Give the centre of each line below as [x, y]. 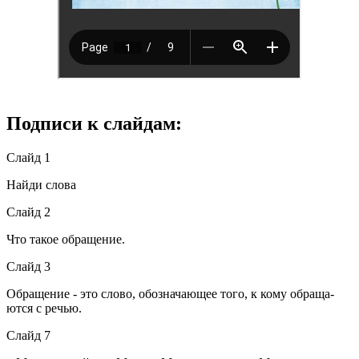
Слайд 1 [28, 158]
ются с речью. [44, 309]
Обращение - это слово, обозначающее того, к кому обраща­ [170, 294]
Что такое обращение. [66, 240]
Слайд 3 [28, 267]
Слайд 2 [28, 212]
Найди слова [41, 185]
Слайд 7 [28, 336]
